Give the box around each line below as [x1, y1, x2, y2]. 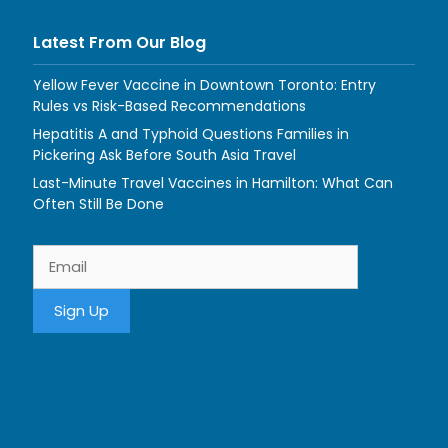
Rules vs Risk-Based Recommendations [33, 95, 307, 116]
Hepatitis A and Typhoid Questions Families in [33, 123, 350, 144]
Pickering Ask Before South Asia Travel [33, 144, 297, 165]
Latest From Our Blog [33, 30, 207, 54]
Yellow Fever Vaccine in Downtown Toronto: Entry [33, 74, 377, 95]
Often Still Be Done [33, 193, 165, 214]
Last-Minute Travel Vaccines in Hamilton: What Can [33, 172, 394, 193]
